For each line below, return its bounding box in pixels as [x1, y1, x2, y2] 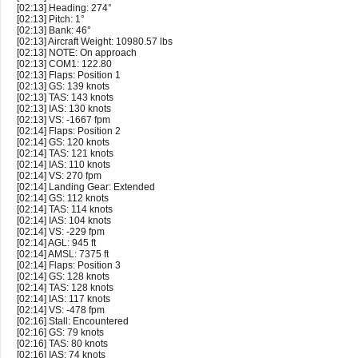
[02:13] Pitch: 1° [17, 14, 85, 26]
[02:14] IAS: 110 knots [17, 159, 110, 171]
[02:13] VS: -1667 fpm [17, 114, 110, 126]
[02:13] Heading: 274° [17, 2, 112, 14]
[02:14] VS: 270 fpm [17, 170, 101, 182]
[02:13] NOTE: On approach [17, 47, 137, 59]
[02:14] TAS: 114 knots [17, 204, 113, 216]
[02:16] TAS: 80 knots [17, 338, 108, 350]
